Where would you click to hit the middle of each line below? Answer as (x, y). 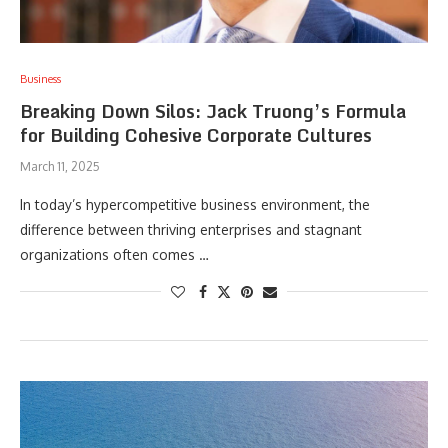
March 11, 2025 (60, 166)
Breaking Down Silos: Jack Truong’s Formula (213, 111)
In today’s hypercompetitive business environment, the (195, 204)
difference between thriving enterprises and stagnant (191, 229)
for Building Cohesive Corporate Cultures (196, 135)
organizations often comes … (114, 254)
